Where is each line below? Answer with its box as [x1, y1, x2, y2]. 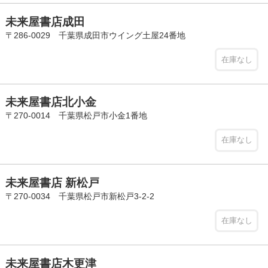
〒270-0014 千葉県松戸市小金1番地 [5, 111, 147, 121]
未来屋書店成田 [5, 15, 85, 28]
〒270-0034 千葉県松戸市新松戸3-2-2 [5, 191, 154, 202]
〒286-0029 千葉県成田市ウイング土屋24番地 [5, 30, 185, 40]
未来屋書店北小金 [5, 96, 96, 109]
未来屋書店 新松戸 [5, 176, 99, 190]
